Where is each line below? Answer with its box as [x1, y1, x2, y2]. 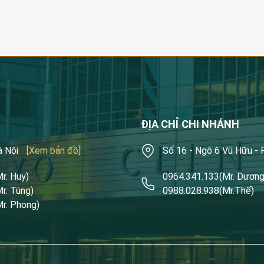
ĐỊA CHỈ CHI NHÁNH [141, 118, 239, 131]
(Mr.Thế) [219, 185, 254, 197]
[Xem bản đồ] [27, 145, 81, 157]
